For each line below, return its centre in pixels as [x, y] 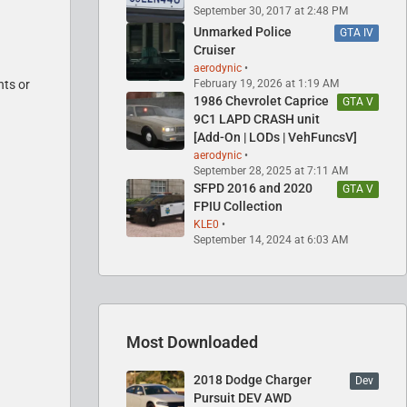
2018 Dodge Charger [253, 379]
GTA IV [357, 32]
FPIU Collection [238, 206]
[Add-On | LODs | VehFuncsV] [275, 137]
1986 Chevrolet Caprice [261, 100]
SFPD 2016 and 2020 [253, 188]
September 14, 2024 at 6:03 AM [271, 239]
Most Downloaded [192, 342]
